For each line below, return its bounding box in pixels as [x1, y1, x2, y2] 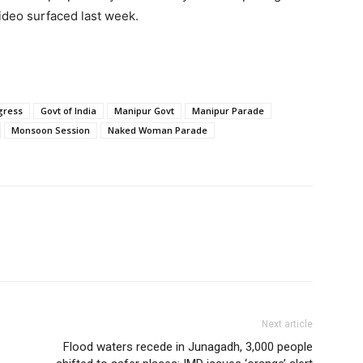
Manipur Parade [192, 105, 264, 117]
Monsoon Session [11, 124, 90, 137]
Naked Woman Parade [108, 124, 207, 137]
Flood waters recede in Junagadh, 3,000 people [63, 340, 313, 355]
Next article [262, 318, 313, 331]
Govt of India [41, 105, 96, 117]
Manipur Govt [114, 105, 174, 117]
